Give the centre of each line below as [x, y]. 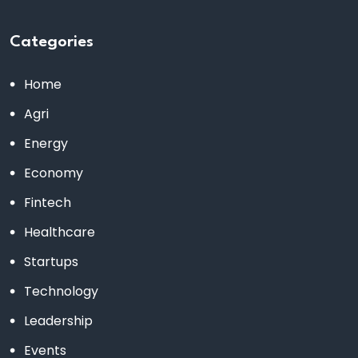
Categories [52, 42]
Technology [61, 291]
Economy [54, 173]
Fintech [48, 202]
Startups [51, 261]
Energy [46, 143]
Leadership [58, 320]
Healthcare [60, 232]
